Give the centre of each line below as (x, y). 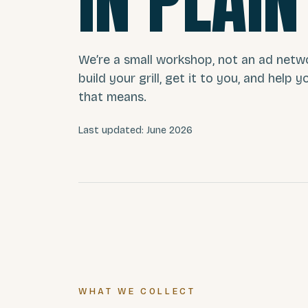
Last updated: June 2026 (135, 130)
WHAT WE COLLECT (137, 291)
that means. (112, 97)
